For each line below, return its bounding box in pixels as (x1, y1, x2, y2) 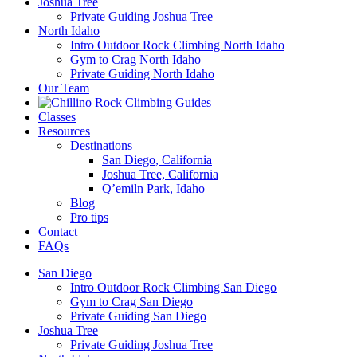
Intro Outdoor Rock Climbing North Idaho (70, 38, 284, 52)
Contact (38, 225, 77, 238)
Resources (38, 124, 90, 138)
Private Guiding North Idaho (70, 67, 214, 80)
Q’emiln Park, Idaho (102, 182, 205, 195)
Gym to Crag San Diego (70, 295, 193, 308)
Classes (38, 110, 76, 124)
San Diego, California (102, 153, 212, 167)
